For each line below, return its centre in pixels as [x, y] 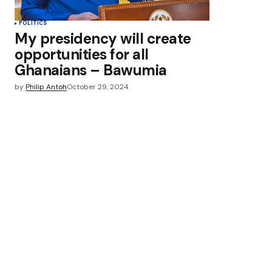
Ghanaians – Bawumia [91, 70]
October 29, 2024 [98, 87]
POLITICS [33, 23]
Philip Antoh [46, 87]
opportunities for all [82, 54]
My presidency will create [103, 39]
